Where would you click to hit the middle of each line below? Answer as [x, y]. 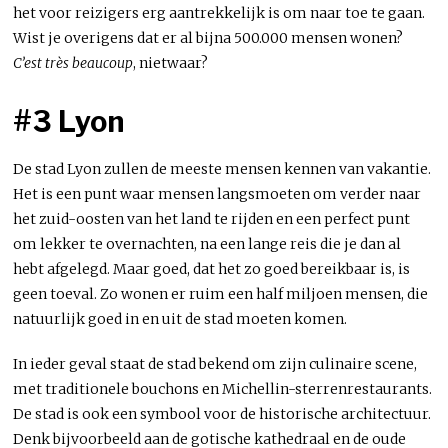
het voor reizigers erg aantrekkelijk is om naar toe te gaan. [219, 12]
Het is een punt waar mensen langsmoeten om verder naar [217, 193]
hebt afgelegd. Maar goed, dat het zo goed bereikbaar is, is [212, 268]
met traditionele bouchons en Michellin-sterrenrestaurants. [223, 388]
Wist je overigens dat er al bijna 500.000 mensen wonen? [208, 37]
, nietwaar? [171, 62]
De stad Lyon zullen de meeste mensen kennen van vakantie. [222, 168]
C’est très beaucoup [73, 62]
